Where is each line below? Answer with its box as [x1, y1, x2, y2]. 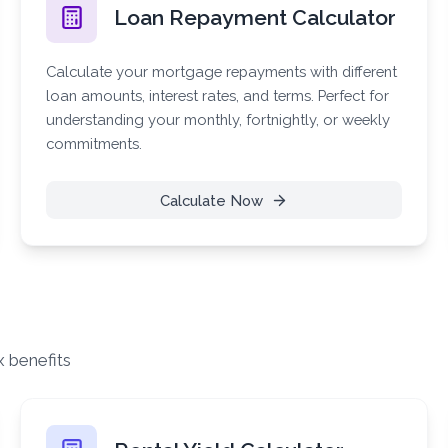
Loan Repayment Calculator [114, 4, 397, 30]
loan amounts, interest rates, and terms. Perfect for [46, 86, 390, 104]
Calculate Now [159, 191, 263, 209]
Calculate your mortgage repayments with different [46, 62, 398, 80]
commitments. [46, 134, 143, 152]
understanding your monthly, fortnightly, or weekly [46, 110, 391, 128]
